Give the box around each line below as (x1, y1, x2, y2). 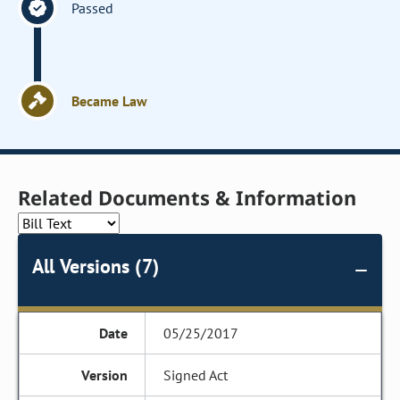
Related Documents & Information (18, 184, 357, 211)
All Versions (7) (32, 254, 159, 279)
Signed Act (163, 366, 229, 384)
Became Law (71, 92, 148, 110)
